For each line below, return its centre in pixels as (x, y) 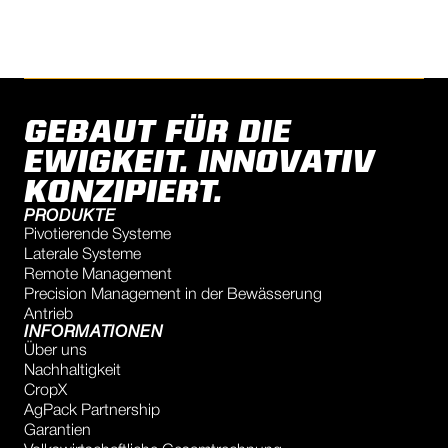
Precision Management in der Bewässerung (173, 295)
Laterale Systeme (82, 255)
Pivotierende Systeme (97, 235)
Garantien (57, 431)
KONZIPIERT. (123, 194)
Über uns (55, 351)
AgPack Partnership (92, 411)
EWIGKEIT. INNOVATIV (199, 164)
